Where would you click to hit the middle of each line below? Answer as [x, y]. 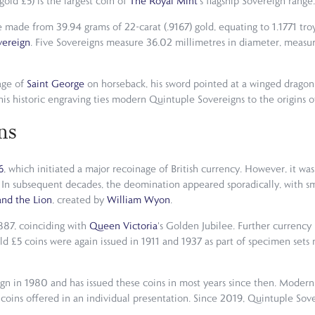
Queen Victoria [123, 225]
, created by [79, 199]
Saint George [56, 84]
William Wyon [139, 199]
